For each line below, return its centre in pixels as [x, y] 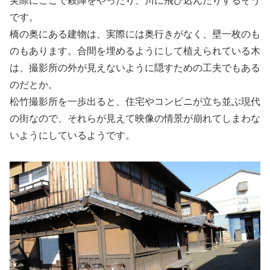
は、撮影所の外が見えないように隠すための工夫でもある [135, 68]
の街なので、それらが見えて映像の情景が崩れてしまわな [135, 119]
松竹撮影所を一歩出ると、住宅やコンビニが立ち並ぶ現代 [135, 102]
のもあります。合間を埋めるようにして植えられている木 [135, 51]
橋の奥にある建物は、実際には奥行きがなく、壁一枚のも [135, 34]
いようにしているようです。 [72, 136]
